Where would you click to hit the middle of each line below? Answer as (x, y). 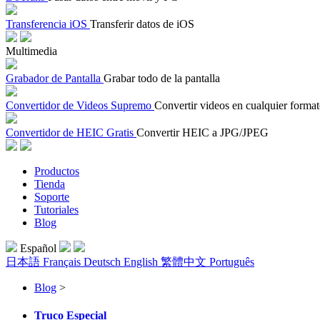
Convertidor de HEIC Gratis (70, 132)
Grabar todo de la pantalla (162, 78)
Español (40, 248)
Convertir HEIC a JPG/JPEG (202, 132)
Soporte (52, 197)
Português (232, 262)
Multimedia (31, 51)
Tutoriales (56, 210)
